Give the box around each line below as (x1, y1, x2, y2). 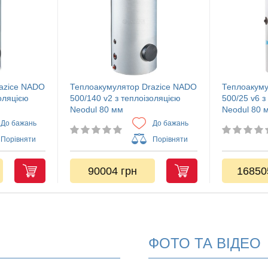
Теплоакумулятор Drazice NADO (70, 82, 197, 92)
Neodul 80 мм (70, 105, 123, 114)
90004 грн (88, 165, 137, 177)
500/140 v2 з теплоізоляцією (70, 93, 181, 103)
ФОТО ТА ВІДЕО (148, 235, 261, 251)
